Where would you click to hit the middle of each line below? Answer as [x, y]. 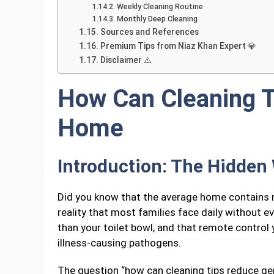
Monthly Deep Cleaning [157, 19]
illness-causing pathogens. [119, 243]
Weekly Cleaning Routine [160, 7]
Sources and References [149, 32]
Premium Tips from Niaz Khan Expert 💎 [178, 46]
